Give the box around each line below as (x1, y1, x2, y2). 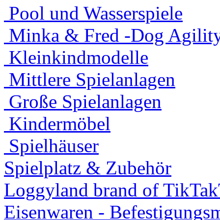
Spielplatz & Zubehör (4, 157, 171, 178)
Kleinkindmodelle (4, 47, 148, 68)
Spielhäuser (4, 135, 99, 156)
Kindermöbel (4, 113, 110, 134)
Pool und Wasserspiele (4, 2, 183, 24)
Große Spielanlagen (4, 91, 162, 112)
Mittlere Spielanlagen (4, 69, 175, 90)
